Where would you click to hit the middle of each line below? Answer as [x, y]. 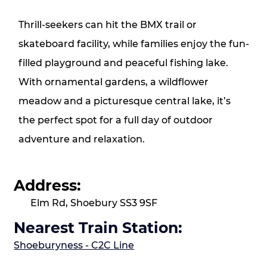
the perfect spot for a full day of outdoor [115, 120]
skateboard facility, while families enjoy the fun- [133, 44]
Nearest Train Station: [98, 228]
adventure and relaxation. [81, 139]
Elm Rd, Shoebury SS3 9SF [94, 203]
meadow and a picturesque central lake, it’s [124, 101]
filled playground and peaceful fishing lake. [123, 63]
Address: [48, 185]
